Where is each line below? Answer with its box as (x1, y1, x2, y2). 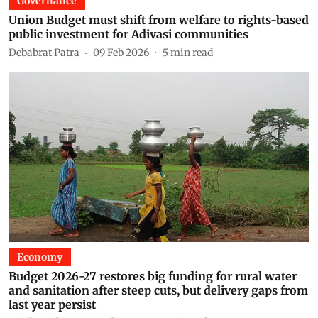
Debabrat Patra (9, 45, 79, 59)
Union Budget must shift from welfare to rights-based (9, 13, 309, 27)
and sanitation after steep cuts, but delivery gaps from (9, 283, 308, 297)
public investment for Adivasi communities (9, 27, 248, 41)
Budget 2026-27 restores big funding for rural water (9, 268, 297, 283)
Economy (17, 250, 62, 263)
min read (170, 45, 213, 59)
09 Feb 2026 (93, 45, 149, 59)
